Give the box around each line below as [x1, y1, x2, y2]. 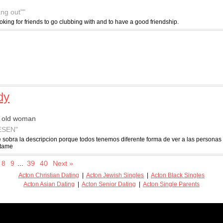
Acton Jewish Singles [86, 171, 144, 179]
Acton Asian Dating [23, 180, 75, 188]
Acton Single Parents [143, 180, 200, 188]
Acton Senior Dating [82, 180, 136, 188]
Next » [52, 159, 73, 167]
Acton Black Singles [151, 171, 205, 179]
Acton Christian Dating [18, 171, 79, 179]
